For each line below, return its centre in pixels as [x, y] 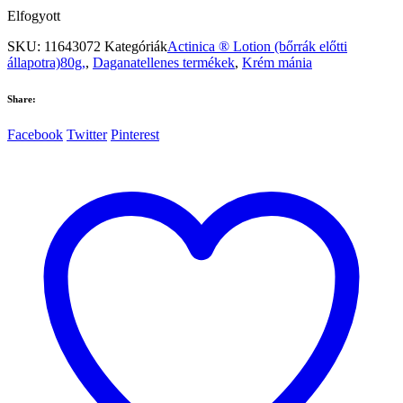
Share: [22, 99]
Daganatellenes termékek [164, 62]
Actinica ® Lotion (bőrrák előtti [257, 46]
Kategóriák [136, 46]
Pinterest [135, 134]
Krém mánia [277, 62]
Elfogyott [34, 15]
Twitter [87, 134]
